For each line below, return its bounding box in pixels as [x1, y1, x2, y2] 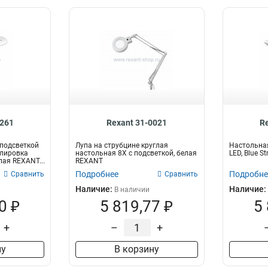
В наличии [114, 185, 150, 194]
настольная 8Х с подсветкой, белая [75, 149, 197, 157]
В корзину [114, 243, 159, 255]
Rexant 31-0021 [106, 118, 167, 127]
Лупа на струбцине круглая [75, 141, 169, 150]
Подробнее [75, 169, 119, 179]
